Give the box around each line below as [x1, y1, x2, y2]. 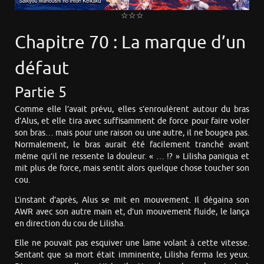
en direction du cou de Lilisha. [15, 218, 125, 229]
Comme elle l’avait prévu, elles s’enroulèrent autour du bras [15, 104, 249, 115]
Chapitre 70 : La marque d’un [15, 31, 246, 54]
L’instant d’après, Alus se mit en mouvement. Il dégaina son [15, 194, 249, 205]
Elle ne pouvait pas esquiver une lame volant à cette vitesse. [15, 238, 249, 249]
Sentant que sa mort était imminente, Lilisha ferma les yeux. [15, 250, 249, 260]
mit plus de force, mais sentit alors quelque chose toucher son [15, 163, 249, 174]
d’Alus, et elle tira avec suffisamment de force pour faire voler [15, 116, 249, 127]
